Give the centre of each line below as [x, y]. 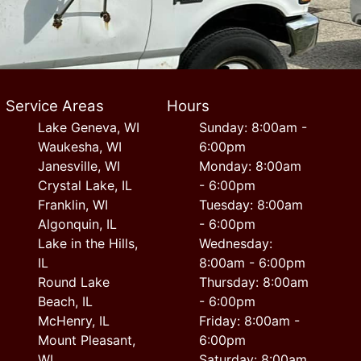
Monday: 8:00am [251, 166]
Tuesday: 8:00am [251, 205]
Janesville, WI [79, 166]
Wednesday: [236, 243]
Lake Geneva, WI [88, 127]
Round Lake [73, 282]
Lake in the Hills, [87, 243]
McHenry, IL [73, 321]
